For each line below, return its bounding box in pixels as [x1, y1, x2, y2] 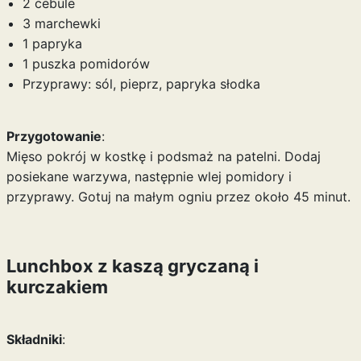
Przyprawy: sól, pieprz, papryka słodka [22, 76, 260, 92]
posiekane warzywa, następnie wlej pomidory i [6, 168, 292, 185]
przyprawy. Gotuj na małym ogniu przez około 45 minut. [6, 189, 351, 205]
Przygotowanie [6, 128, 102, 144]
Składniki [6, 331, 62, 347]
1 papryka [22, 35, 82, 52]
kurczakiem [6, 276, 108, 297]
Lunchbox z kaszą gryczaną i [6, 255, 259, 276]
